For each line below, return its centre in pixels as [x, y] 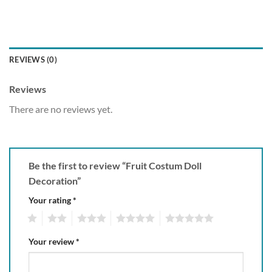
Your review [52, 241]
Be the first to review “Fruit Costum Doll [115, 165]
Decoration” [56, 181]
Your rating [51, 200]
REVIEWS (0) [33, 60]
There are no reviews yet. [61, 109]
